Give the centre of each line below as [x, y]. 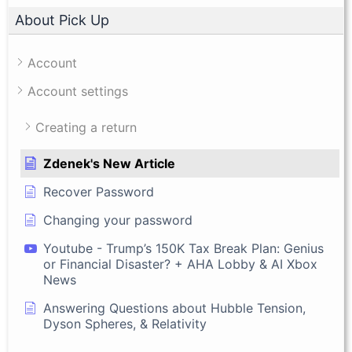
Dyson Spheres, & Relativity [125, 323]
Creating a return [86, 127]
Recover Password [99, 191]
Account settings [78, 91]
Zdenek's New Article [109, 163]
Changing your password [118, 220]
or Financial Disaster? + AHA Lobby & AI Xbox [180, 264]
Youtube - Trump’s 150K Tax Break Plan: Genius [183, 248]
